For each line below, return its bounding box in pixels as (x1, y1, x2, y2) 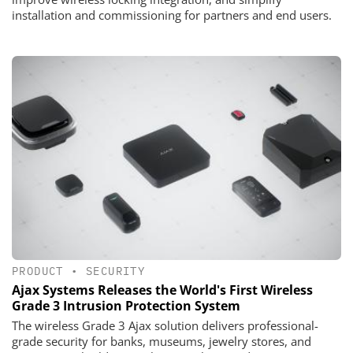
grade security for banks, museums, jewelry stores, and (12, 333, 311, 350)
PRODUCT (12, 263, 64, 278)
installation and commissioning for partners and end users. (12, 7, 332, 24)
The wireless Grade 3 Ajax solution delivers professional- (12, 318, 318, 334)
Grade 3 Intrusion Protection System (12, 297, 240, 315)
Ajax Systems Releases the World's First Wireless (12, 281, 313, 299)
